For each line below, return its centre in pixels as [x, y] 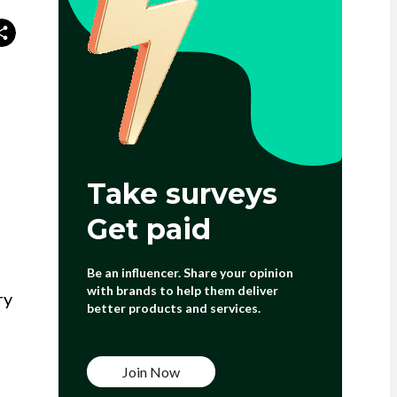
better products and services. [173, 308]
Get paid [148, 229]
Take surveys [182, 194]
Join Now [151, 372]
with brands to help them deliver [182, 290]
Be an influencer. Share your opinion [190, 272]
